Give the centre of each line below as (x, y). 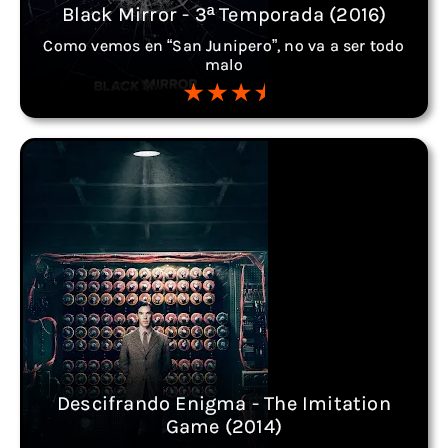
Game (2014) (224, 426)
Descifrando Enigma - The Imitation (224, 403)
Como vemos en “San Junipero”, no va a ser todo (224, 45)
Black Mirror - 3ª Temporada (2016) (224, 14)
